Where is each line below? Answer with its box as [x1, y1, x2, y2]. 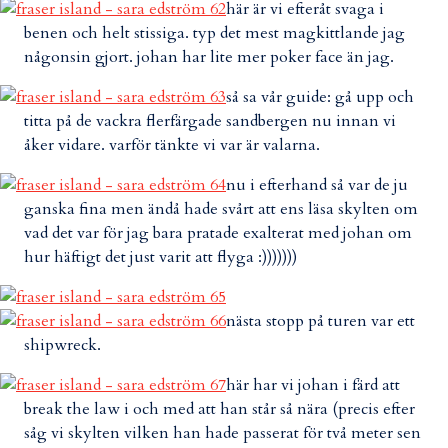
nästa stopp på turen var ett [226, 310, 415, 332]
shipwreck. [24, 334, 101, 356]
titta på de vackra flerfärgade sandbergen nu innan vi [24, 110, 396, 132]
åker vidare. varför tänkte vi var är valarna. [24, 134, 320, 156]
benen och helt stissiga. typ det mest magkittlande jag [24, 22, 405, 44]
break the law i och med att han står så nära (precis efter [24, 398, 415, 420]
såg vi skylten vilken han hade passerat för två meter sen [24, 422, 421, 444]
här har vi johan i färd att [226, 374, 400, 396]
